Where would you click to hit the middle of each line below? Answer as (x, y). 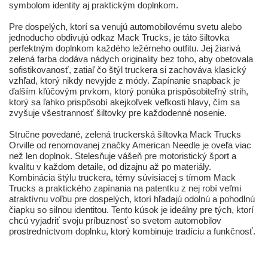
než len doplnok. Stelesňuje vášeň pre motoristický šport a (123, 156)
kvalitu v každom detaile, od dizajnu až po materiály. (110, 167)
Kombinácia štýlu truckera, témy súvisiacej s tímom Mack (122, 178)
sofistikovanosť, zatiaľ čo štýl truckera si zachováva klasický (128, 70)
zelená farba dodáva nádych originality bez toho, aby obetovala (131, 59)
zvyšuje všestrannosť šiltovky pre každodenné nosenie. (118, 113)
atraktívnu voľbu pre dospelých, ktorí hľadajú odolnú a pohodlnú (132, 199)
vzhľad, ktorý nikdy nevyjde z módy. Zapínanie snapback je (124, 81)
